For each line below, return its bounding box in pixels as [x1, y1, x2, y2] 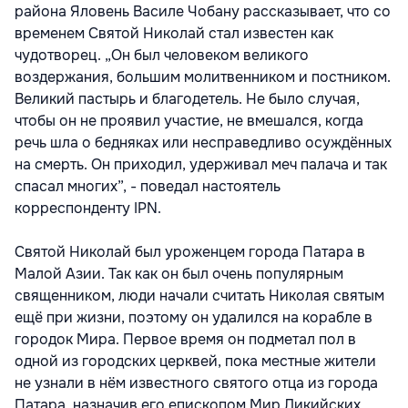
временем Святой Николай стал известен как [15, 24, 333, 44]
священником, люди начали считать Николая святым [15, 286, 384, 306]
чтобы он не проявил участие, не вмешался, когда [15, 111, 363, 131]
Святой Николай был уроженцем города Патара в [15, 242, 365, 262]
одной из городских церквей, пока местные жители [15, 352, 376, 372]
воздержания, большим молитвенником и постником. [15, 67, 391, 87]
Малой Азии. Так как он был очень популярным [15, 264, 343, 284]
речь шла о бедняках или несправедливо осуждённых [15, 133, 392, 153]
